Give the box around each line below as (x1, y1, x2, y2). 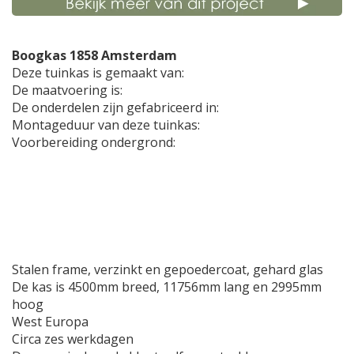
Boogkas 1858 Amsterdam (12, 47, 177, 65)
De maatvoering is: (12, 81, 129, 100)
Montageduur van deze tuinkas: (12, 116, 203, 134)
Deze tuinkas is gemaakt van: (12, 64, 187, 82)
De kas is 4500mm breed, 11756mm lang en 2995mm (12, 278, 322, 296)
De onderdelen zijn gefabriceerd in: (12, 99, 219, 117)
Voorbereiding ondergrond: (12, 134, 175, 152)
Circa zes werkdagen (12, 330, 134, 348)
